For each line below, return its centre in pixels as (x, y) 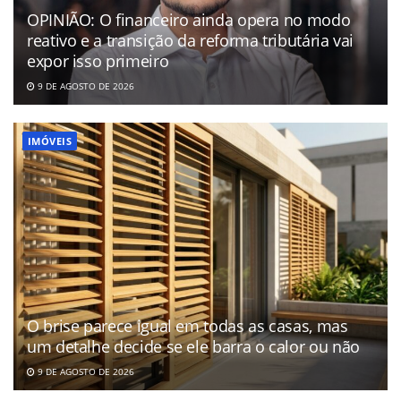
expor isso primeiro (98, 61)
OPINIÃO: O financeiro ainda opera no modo (189, 20)
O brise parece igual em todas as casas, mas (188, 326)
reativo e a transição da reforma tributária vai (191, 41)
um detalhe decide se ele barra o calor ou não (193, 347)
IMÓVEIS (50, 141)
